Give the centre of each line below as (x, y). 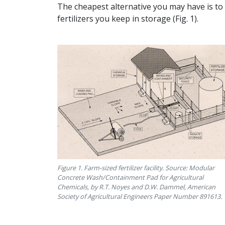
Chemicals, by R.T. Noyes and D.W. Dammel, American (136, 187)
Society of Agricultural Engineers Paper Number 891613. (140, 196)
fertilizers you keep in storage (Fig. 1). (128, 19)
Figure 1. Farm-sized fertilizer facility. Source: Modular (136, 168)
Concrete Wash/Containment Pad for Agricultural (130, 177)
